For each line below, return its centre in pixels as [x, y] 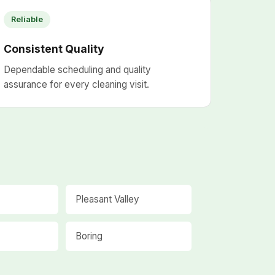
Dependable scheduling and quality [78, 70]
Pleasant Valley [108, 199]
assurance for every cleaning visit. [77, 84]
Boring [89, 236]
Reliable [27, 19]
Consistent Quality [54, 49]
